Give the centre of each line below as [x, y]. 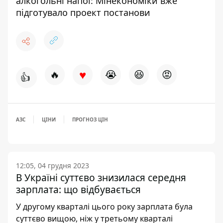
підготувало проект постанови [83, 12]
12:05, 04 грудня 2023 [53, 166]
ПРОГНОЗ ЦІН [90, 119]
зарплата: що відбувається [78, 189]
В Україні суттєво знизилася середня [101, 177]
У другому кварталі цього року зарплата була [104, 207]
